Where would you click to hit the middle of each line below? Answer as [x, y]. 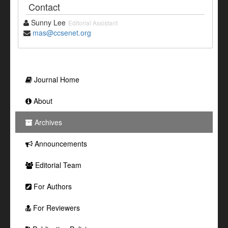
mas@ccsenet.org [62, 32]
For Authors [52, 186]
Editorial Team [57, 165]
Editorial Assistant [93, 22]
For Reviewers [55, 207]
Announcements [60, 143]
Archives [47, 122]
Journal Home [56, 79]
